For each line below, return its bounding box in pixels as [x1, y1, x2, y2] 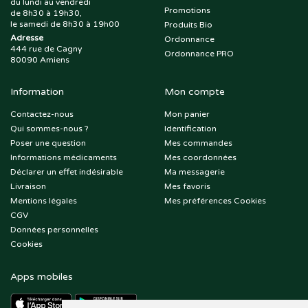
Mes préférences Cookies [164, 196, 266, 206]
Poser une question [10, 138, 86, 148]
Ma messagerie [164, 167, 225, 177]
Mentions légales [10, 196, 77, 206]
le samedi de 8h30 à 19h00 [10, 19, 120, 30]
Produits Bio [164, 20, 212, 30]
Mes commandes [164, 138, 232, 148]
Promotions [164, 5, 210, 16]
